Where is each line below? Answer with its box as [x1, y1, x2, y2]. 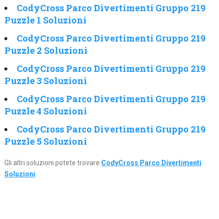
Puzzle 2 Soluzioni [4, 44, 88, 57]
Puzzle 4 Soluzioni [4, 105, 87, 117]
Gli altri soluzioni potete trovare [4, 159, 101, 167]
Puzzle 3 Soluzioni [4, 75, 87, 87]
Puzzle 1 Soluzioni [4, 14, 87, 26]
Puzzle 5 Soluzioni [4, 135, 87, 148]
